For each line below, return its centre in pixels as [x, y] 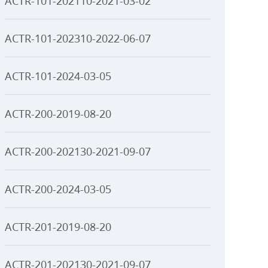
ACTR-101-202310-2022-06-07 [78, 38]
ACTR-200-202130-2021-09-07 [78, 151]
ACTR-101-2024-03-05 [58, 76]
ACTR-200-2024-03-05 [58, 189]
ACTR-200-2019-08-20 [58, 114]
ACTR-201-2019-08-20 [58, 227]
